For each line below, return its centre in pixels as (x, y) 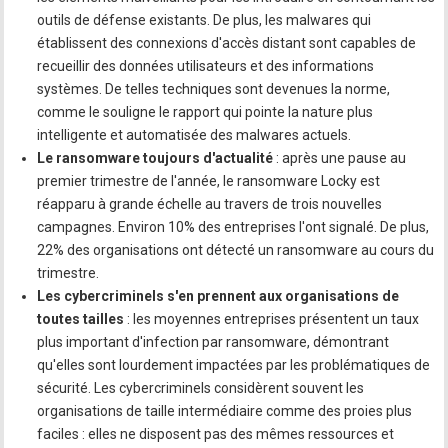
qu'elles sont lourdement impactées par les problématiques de (234, 365)
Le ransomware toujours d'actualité (155, 158)
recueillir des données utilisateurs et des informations (206, 66)
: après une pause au (340, 158)
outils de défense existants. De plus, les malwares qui (204, 20)
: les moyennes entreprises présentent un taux (272, 319)
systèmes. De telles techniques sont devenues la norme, (214, 89)
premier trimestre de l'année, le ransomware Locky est (209, 181)
